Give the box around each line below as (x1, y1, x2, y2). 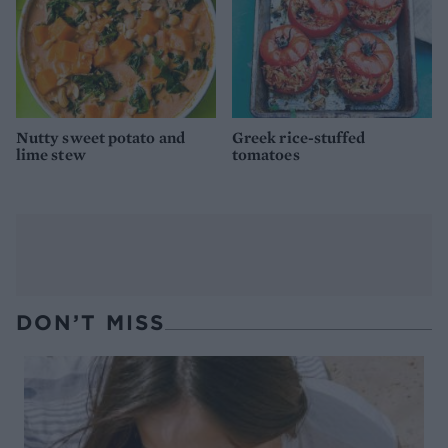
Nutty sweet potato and (16, 127, 185, 149)
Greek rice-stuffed (232, 127, 366, 149)
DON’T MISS (16, 309, 165, 337)
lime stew (16, 144, 86, 166)
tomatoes (232, 144, 300, 166)
